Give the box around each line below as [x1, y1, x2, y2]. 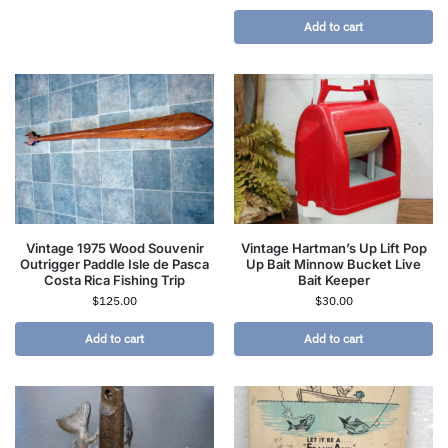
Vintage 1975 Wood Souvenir [25, 239, 204, 256]
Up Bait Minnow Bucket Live [246, 255, 421, 272]
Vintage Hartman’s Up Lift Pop [240, 239, 427, 256]
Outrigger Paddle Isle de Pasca [20, 255, 209, 272]
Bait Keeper [297, 271, 370, 288]
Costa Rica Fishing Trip [44, 271, 185, 288]
